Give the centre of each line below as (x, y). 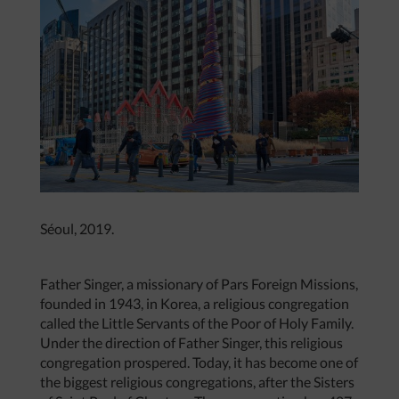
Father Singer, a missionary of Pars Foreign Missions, (199, 284)
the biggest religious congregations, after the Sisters (197, 382)
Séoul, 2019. (77, 229)
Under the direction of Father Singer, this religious (191, 343)
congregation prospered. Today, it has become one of (199, 362)
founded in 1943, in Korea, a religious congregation (195, 304)
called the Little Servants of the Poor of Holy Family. (197, 323)
